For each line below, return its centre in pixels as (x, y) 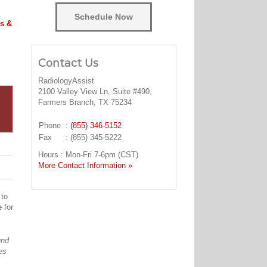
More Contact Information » (85, 166)
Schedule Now (104, 16)
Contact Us (68, 63)
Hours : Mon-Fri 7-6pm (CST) (88, 155)
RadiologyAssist (66, 81)
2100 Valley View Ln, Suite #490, (95, 92)
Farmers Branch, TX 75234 (85, 103)
